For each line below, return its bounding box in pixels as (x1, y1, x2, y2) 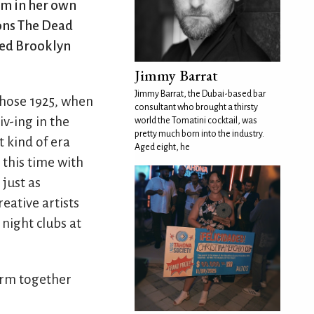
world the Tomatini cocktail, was (135, 116, 257, 125)
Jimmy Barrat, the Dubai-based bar (135, 89, 266, 99)
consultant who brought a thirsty (135, 102, 258, 112)
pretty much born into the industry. (135, 129, 264, 139)
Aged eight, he (135, 142, 190, 152)
